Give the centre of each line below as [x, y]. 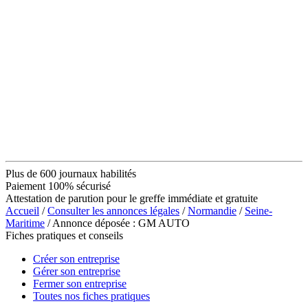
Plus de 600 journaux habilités [71, 173]
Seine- [258, 210]
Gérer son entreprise [77, 271]
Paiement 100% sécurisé [58, 186]
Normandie [212, 210]
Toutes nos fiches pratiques [91, 296]
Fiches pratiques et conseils [64, 235]
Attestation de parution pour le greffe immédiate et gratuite [132, 198]
